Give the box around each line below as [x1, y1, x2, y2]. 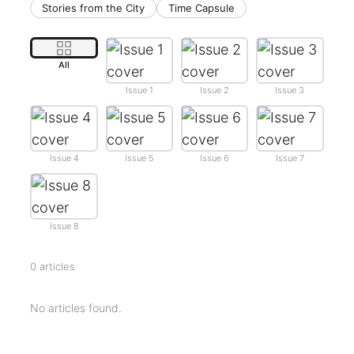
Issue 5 [124, 153, 154, 164]
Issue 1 [125, 85, 153, 96]
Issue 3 [275, 85, 305, 96]
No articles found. [30, 301, 122, 314]
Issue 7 [275, 153, 304, 164]
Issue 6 [200, 153, 230, 164]
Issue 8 [49, 220, 79, 232]
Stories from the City [42, 2, 145, 14]
